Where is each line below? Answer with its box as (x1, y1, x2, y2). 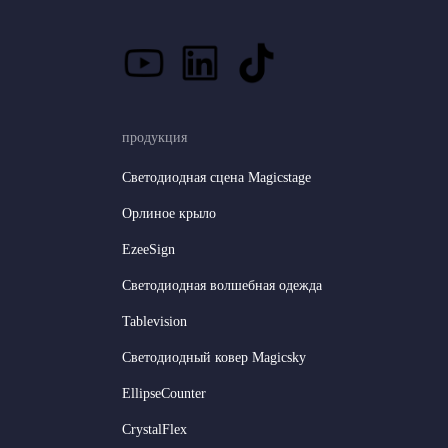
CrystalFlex (122, 421, 187, 437)
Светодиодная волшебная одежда (122, 277, 322, 293)
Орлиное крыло (122, 205, 216, 221)
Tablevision (122, 313, 187, 329)
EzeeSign (122, 241, 175, 257)
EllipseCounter (122, 385, 206, 401)
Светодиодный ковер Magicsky (122, 349, 306, 365)
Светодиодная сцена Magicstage (122, 169, 311, 185)
